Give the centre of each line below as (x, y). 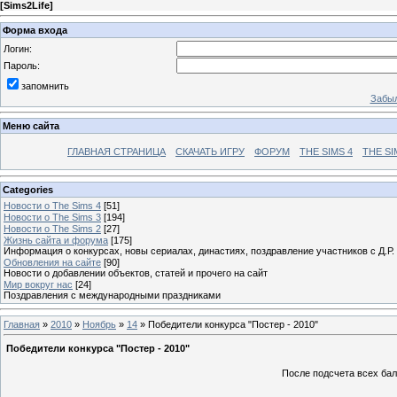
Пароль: (22, 65)
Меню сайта (31, 126)
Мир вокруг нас (38, 284)
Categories (28, 189)
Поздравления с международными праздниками (112, 295)
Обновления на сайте (52, 262)
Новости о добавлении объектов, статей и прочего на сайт (136, 272)
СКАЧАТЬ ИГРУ (210, 152)
